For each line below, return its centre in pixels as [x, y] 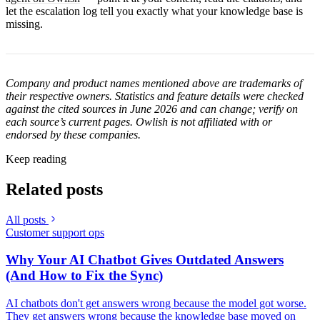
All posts [27, 219]
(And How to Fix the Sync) [84, 276]
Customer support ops [55, 232]
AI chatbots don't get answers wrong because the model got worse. [156, 304]
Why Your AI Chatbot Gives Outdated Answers [145, 260]
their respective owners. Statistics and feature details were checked [155, 96]
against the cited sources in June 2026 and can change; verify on [152, 109]
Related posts [54, 189]
